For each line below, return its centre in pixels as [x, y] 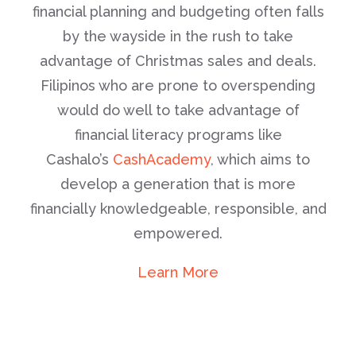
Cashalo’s [79, 159]
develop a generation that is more [178, 184]
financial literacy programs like [178, 135]
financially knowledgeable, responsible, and [178, 209]
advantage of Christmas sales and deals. [178, 61]
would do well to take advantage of [178, 110]
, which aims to [260, 159]
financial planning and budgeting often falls [178, 12]
